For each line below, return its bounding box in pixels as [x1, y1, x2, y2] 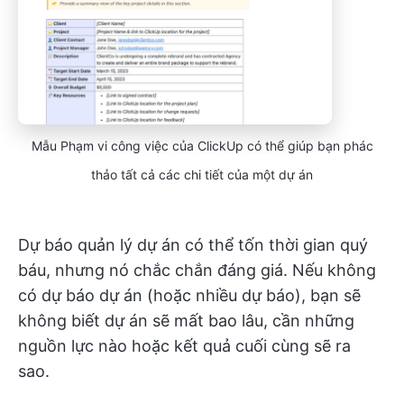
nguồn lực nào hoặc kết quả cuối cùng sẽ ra [18, 336, 351, 356]
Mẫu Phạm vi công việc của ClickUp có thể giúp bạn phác [31, 138, 373, 154]
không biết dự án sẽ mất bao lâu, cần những [18, 311, 354, 331]
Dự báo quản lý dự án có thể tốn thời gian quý [18, 235, 368, 255]
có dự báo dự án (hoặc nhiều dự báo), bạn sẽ [18, 286, 361, 306]
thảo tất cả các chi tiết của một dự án [91, 167, 313, 183]
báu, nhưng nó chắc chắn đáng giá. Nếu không [18, 261, 376, 280]
